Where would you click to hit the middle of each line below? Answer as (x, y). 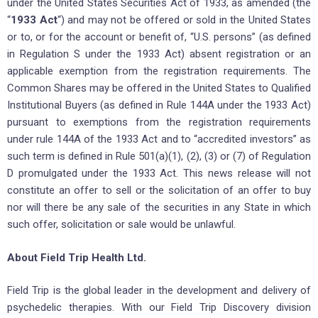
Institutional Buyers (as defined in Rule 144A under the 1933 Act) (159, 105)
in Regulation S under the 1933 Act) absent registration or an (159, 54)
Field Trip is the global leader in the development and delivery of (159, 291)
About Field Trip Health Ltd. (77, 257)
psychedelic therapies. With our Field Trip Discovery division (159, 308)
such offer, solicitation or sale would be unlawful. (121, 225)
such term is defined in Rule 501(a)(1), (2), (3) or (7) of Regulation (159, 157)
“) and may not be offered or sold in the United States (184, 20)
